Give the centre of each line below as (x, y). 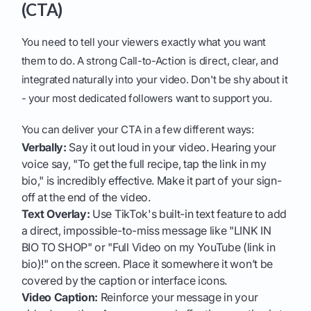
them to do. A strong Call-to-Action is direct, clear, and (150, 61)
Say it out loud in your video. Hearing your (171, 148)
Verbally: (44, 148)
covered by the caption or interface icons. (124, 281)
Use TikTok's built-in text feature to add (188, 214)
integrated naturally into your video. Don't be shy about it (154, 80)
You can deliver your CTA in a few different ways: (137, 130)
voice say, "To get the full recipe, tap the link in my (144, 164)
